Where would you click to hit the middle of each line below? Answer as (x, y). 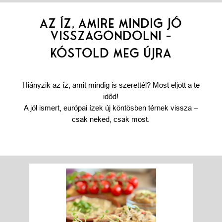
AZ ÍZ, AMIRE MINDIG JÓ (111, 24)
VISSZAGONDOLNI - (111, 36)
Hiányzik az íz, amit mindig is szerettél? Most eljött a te (111, 85)
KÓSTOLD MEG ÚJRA (111, 53)
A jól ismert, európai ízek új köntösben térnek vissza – (111, 108)
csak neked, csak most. (111, 119)
